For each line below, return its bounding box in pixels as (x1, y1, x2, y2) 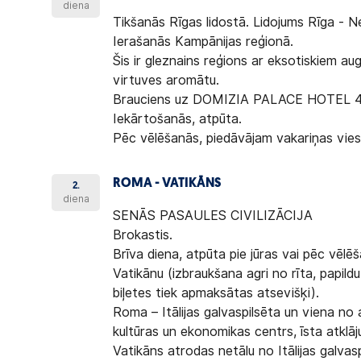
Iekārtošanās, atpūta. (113, 111, 243, 127)
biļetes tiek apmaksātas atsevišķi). (113, 285, 320, 301)
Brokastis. (113, 227, 173, 243)
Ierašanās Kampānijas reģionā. (113, 34, 294, 49)
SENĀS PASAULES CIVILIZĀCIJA (113, 208, 313, 223)
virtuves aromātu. (113, 73, 220, 88)
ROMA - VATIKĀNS (113, 177, 222, 190)
